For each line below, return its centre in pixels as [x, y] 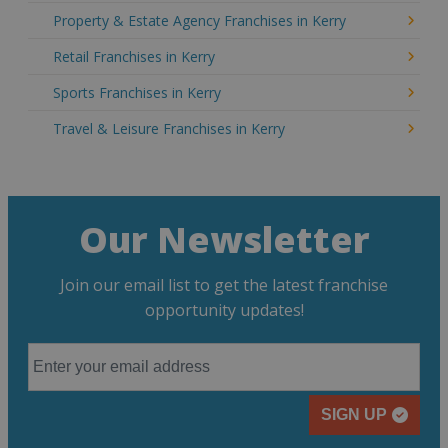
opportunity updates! [224, 309]
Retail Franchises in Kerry [134, 56]
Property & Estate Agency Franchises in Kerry [199, 20]
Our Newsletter [224, 239]
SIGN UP [354, 414]
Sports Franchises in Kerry [137, 92]
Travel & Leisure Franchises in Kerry [169, 128]
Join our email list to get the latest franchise [224, 284]
